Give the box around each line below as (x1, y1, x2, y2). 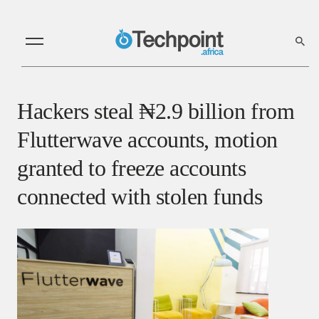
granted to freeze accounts (17, 155, 246, 181)
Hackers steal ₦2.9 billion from (17, 98, 295, 124)
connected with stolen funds (17, 183, 263, 209)
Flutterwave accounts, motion (17, 126, 278, 152)
